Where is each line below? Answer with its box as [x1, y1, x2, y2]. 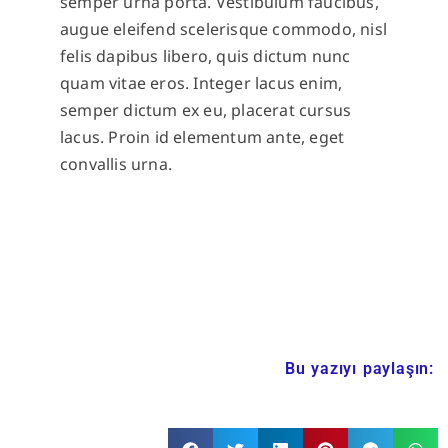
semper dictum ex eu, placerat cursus [60, 99, 352, 122]
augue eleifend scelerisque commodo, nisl [60, 18, 388, 41]
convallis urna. [60, 153, 172, 176]
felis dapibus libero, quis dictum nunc [60, 45, 351, 68]
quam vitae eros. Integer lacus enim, [60, 72, 343, 95]
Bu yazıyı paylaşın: [284, 358, 434, 378]
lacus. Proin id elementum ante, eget [60, 126, 345, 149]
